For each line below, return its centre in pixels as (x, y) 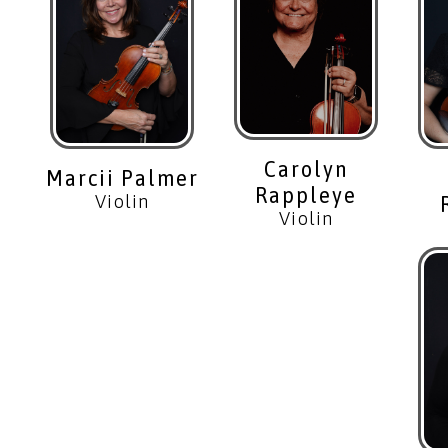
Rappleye (306, 194)
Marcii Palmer (122, 178)
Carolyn (306, 168)
